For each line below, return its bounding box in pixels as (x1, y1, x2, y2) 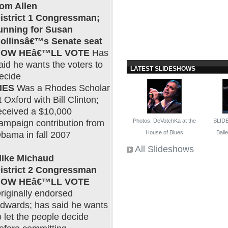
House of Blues (146, 129, 184, 135)
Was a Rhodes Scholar (14, 83, 110, 93)
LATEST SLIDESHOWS (130, 65, 195, 72)
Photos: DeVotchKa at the (133, 117, 196, 124)
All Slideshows (135, 144, 194, 154)
